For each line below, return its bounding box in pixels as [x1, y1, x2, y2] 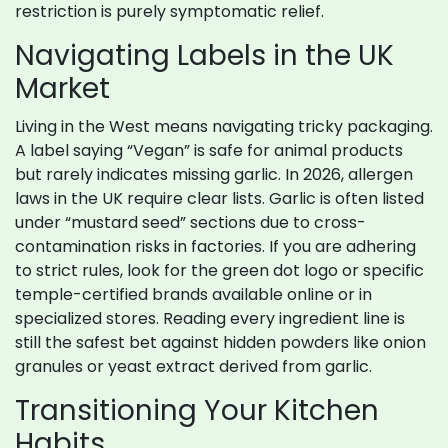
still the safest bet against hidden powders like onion [15, 331, 426, 355]
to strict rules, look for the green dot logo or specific [15, 259, 424, 283]
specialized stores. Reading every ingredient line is [15, 307, 405, 331]
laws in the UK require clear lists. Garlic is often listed [15, 187, 424, 211]
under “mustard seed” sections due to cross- [15, 211, 366, 235]
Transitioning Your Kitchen [15, 391, 379, 431]
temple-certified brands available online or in [15, 283, 372, 307]
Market [15, 69, 110, 109]
